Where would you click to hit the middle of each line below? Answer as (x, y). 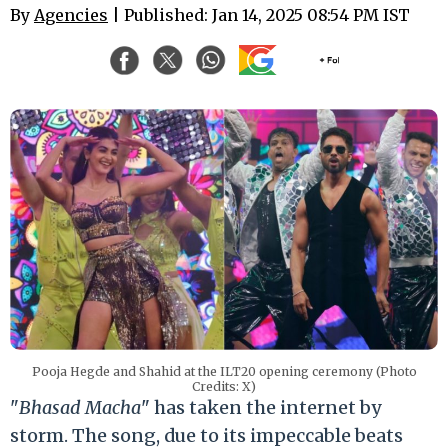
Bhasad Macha (80, 407)
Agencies (71, 15)
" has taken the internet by (261, 407)
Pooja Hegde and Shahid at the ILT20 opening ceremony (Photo (224, 371)
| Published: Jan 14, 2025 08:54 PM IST (259, 15)
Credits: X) (224, 386)
